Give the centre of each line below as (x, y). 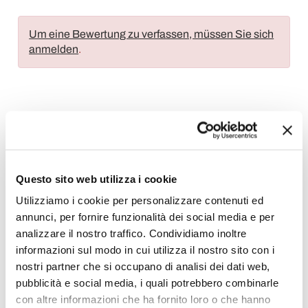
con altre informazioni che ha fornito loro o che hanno (143, 299)
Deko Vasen (161, 239)
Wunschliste (54, 141)
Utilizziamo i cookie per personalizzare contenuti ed (140, 200)
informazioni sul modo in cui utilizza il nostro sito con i (145, 250)
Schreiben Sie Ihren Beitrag (167, 141)
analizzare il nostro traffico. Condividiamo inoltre (131, 233)
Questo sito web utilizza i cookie (97, 178)
